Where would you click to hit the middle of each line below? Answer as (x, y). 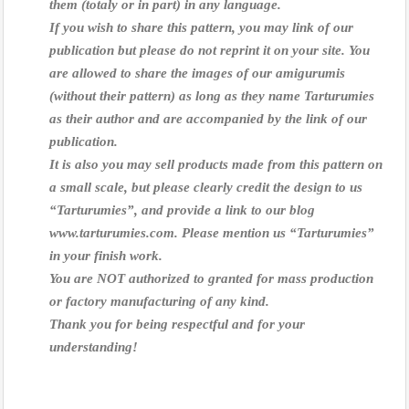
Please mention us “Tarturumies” (278, 233)
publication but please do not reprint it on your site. (199, 51)
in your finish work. (106, 256)
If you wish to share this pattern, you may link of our (201, 28)
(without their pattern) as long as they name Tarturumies (212, 96)
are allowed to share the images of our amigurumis (197, 73)
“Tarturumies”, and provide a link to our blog (182, 210)
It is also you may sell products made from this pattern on (216, 165)
